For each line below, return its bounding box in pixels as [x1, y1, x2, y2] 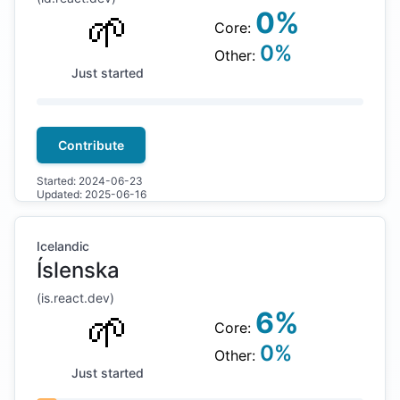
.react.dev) [50, 290, 114, 305]
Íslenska [37, 257, 120, 283]
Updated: [37, 187, 85, 201]
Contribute [58, 137, 124, 153]
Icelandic [37, 238, 89, 254]
